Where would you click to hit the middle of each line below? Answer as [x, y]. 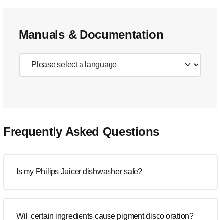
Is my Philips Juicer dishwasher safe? [79, 172]
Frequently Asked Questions [81, 131]
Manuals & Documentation [91, 35]
